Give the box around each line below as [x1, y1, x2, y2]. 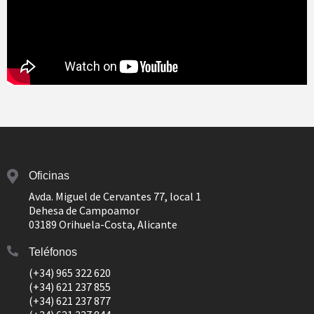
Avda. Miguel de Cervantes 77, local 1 [29, 189, 201, 203]
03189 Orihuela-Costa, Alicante [29, 217, 177, 231]
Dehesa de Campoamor [29, 203, 139, 217]
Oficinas [29, 169, 69, 182]
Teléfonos [29, 245, 77, 258]
